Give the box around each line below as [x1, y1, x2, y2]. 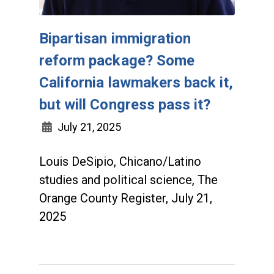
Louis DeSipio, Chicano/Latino [39, 154, 201, 169]
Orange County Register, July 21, [39, 190, 212, 206]
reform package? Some [39, 51, 194, 69]
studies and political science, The [39, 172, 218, 187]
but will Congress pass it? [39, 95, 211, 113]
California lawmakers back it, [39, 73, 234, 91]
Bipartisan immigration [39, 29, 191, 47]
